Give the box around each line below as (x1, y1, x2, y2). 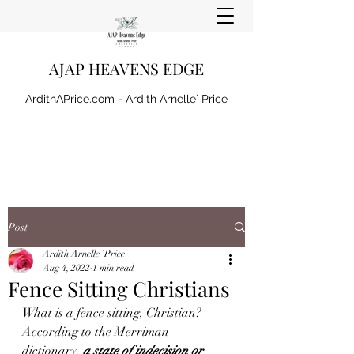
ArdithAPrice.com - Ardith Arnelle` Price (25, 92, 228, 105)
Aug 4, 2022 (43, 262, 90, 273)
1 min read (92, 262, 134, 273)
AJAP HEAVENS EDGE (49, 58, 204, 79)
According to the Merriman (22, 324, 172, 340)
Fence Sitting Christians (8, 275, 230, 303)
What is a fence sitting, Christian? (22, 305, 205, 321)
